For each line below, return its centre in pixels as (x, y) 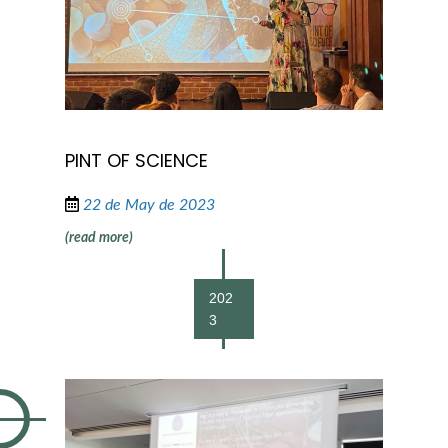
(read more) (98, 238)
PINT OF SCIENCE (136, 161)
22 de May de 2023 (148, 205)
